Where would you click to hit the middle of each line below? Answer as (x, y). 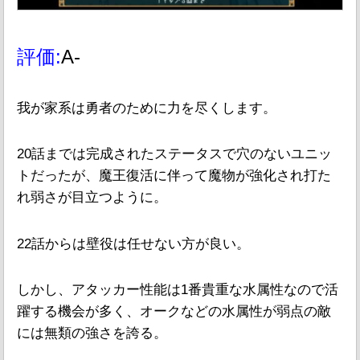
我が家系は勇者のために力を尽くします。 (147, 108)
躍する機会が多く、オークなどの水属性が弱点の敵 (174, 312)
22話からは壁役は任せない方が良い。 (133, 243)
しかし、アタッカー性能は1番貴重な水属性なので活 (178, 290)
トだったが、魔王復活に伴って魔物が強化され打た (174, 176)
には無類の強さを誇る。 (92, 333)
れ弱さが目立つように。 (92, 198)
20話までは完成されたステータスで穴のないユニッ (174, 154)
